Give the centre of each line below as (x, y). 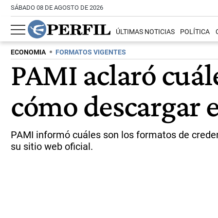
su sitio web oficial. (52, 146)
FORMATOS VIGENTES (91, 52)
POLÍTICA (195, 32)
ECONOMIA (28, 52)
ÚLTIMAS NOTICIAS (145, 32)
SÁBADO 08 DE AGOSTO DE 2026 (57, 8)
